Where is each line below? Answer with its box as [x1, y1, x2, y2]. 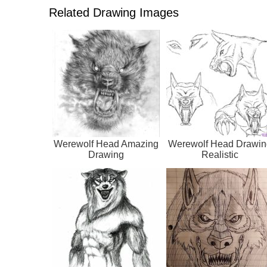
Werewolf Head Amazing [54, 139, 159, 150]
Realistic [201, 150, 238, 160]
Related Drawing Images [49, 6, 179, 20]
